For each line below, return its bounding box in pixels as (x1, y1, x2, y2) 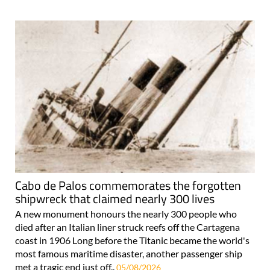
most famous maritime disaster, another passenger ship (15, 247, 242, 259)
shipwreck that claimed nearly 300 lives (15, 189, 215, 208)
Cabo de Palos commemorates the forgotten (15, 175, 241, 195)
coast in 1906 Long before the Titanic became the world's (15, 234, 250, 246)
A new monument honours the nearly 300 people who (15, 207, 237, 219)
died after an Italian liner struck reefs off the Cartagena (15, 221, 240, 233)
